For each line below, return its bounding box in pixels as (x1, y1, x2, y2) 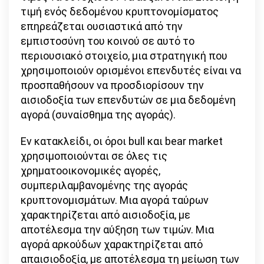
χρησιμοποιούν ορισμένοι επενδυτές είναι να (21, 64, 241, 77)
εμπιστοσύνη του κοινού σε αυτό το (21, 34, 194, 47)
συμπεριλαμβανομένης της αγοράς (21, 179, 188, 192)
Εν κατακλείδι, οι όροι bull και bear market (21, 134, 223, 147)
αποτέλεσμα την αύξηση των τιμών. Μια (21, 223, 214, 236)
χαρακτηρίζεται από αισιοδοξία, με (21, 208, 190, 221)
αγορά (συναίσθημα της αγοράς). (21, 108, 178, 121)
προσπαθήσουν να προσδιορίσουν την (21, 78, 204, 91)
